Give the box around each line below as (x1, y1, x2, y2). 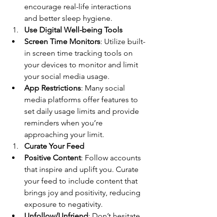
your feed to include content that (24, 176, 139, 186)
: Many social (81, 83, 127, 93)
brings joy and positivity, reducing (24, 187, 142, 197)
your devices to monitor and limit (24, 60, 140, 69)
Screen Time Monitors (24, 36, 100, 46)
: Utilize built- (100, 36, 145, 46)
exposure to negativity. (24, 199, 103, 209)
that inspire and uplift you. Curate (24, 164, 140, 174)
